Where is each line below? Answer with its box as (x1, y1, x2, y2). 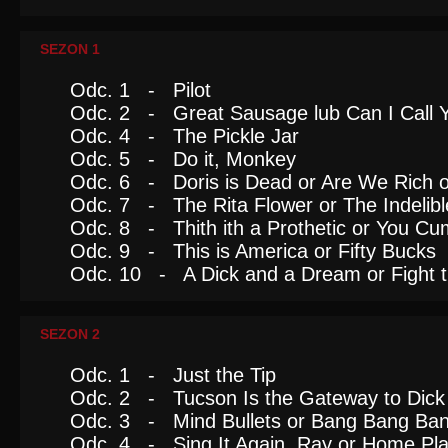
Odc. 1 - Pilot (70, 79, 211, 101)
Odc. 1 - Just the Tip (70, 364, 276, 386)
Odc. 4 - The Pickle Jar (70, 125, 299, 147)
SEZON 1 (40, 41, 100, 57)
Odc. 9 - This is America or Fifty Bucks (70, 240, 436, 262)
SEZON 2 (40, 326, 100, 342)
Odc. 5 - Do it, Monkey (70, 148, 296, 170)
